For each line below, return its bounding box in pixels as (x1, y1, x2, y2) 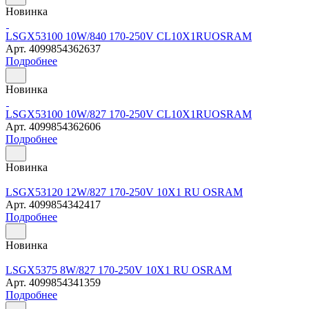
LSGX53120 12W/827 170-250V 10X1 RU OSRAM (6, 186, 243, 198)
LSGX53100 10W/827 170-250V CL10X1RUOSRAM (6, 108, 252, 120)
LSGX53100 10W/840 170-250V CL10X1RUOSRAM (6, 30, 252, 42)
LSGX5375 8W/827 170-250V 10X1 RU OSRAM (6, 263, 232, 276)
